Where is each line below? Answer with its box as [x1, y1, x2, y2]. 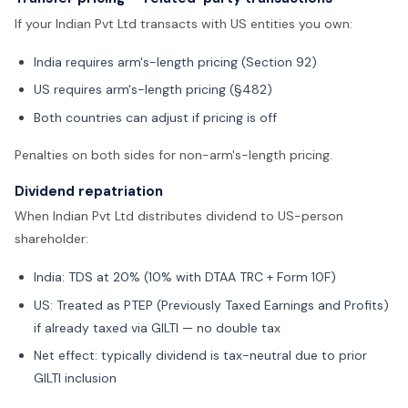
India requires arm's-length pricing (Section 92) [34, 53, 317, 70]
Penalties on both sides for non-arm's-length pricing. [15, 146, 332, 163]
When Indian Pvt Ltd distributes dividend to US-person [15, 208, 343, 225]
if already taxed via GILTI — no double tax [34, 319, 280, 336]
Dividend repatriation [15, 181, 163, 200]
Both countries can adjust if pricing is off [34, 108, 277, 126]
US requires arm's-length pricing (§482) [34, 81, 272, 98]
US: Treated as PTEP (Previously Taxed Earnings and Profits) [34, 296, 389, 313]
